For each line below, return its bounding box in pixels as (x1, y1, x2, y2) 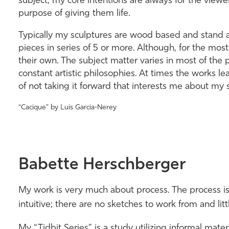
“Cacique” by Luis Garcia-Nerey (18, 104, 117, 111)
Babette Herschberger (18, 157, 186, 173)
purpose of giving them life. (18, 9, 130, 18)
